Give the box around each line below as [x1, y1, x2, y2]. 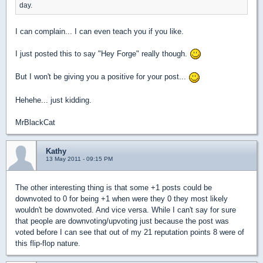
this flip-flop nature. [15, 239, 80, 248]
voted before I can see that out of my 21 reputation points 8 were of [15, 228, 244, 237]
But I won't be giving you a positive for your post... [15, 72, 188, 82]
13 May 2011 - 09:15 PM [46, 156, 113, 163]
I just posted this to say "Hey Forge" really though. [15, 49, 190, 58]
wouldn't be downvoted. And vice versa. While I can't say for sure [15, 205, 236, 215]
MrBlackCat [15, 118, 55, 127]
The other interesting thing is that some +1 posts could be [15, 183, 212, 193]
